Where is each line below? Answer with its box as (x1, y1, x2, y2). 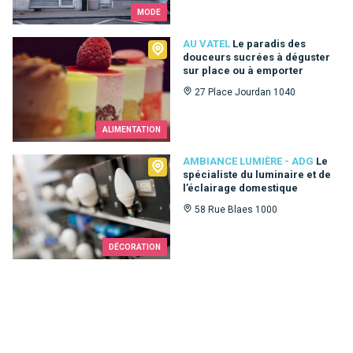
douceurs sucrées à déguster (183, 50, 330, 63)
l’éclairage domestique (183, 181, 298, 194)
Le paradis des (232, 37, 306, 50)
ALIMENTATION (102, 124, 161, 134)
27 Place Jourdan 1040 (195, 86, 295, 98)
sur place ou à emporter (183, 64, 303, 76)
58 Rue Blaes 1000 (195, 203, 277, 215)
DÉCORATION (109, 243, 161, 252)
